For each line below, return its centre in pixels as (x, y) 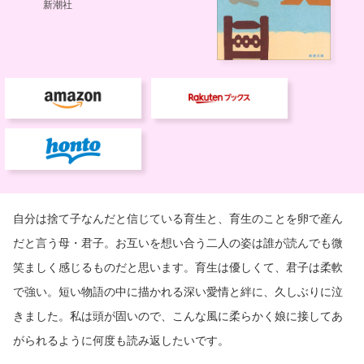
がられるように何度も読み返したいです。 (121, 340)
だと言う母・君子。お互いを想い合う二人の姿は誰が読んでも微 (178, 242)
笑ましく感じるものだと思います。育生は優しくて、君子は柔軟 (178, 266)
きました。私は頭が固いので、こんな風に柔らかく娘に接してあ (178, 315)
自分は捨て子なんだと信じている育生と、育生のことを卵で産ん (178, 218)
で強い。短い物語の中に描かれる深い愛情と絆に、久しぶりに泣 (178, 291)
